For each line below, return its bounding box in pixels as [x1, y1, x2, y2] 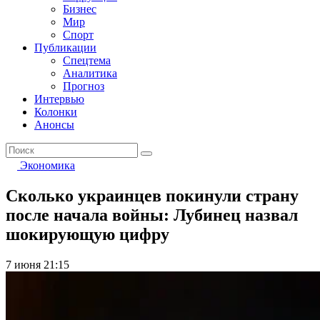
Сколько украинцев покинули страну [6, 186, 299, 205]
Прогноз [63, 80, 104, 92]
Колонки [34, 106, 77, 118]
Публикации [34, 41, 96, 54]
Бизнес [63, 3, 96, 15]
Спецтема [63, 54, 111, 66]
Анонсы [34, 119, 74, 131]
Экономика [20, 159, 75, 171]
